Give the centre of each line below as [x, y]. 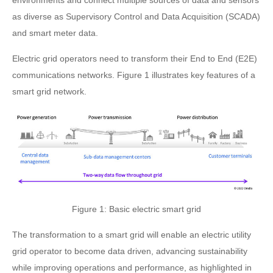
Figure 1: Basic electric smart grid [136, 209]
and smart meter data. [55, 33]
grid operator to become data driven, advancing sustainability [130, 251]
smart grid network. [49, 91]
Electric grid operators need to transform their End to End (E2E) [135, 58]
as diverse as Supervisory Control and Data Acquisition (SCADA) [136, 16]
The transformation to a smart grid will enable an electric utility [132, 234]
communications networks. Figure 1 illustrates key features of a [134, 75]
